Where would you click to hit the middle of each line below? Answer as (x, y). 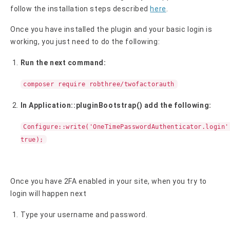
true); (32, 139)
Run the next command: (63, 63)
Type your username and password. (85, 214)
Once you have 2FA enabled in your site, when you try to (109, 181)
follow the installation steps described (80, 8)
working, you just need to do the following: (85, 42)
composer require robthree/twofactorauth (99, 84)
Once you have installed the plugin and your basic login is (111, 30)
